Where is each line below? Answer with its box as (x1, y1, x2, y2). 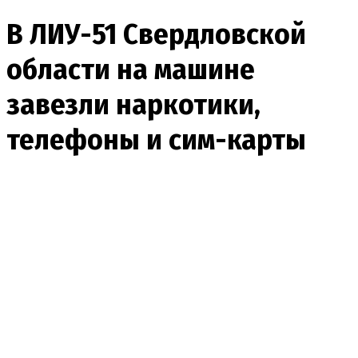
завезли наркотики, (6, 86, 261, 122)
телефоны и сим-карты (6, 121, 306, 157)
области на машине (6, 51, 255, 87)
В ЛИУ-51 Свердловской (6, 16, 306, 52)
